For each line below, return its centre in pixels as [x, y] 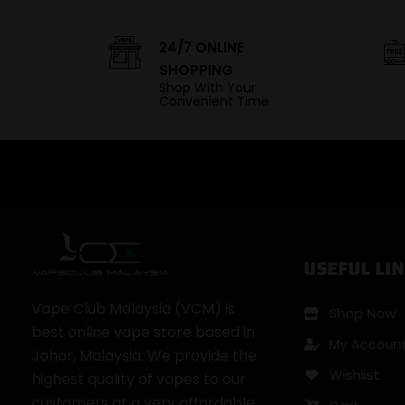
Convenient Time [214, 102]
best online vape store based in [143, 333]
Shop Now [362, 314]
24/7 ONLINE [201, 48]
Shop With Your [207, 88]
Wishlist [354, 375]
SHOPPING [196, 71]
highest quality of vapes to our [139, 380]
